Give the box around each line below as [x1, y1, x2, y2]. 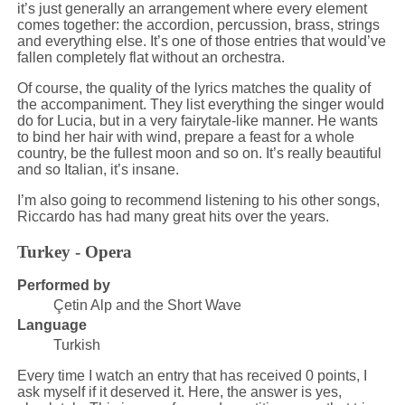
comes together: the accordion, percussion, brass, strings [16, 17, 380, 33]
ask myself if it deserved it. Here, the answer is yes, [16, 384, 342, 400]
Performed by [16, 278, 110, 294]
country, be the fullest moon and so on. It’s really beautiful [16, 146, 381, 161]
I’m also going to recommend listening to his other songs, [16, 193, 380, 208]
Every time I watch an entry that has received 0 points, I [16, 368, 367, 384]
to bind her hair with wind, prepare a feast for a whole [16, 129, 354, 145]
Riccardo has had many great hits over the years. [16, 209, 329, 224]
